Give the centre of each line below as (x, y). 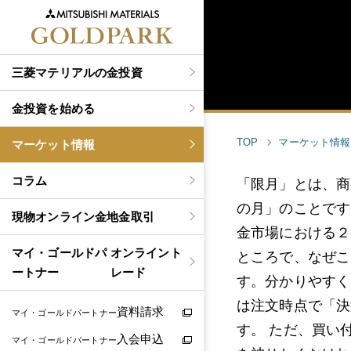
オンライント (146, 253)
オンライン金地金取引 (95, 217)
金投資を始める (54, 109)
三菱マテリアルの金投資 (77, 72)
